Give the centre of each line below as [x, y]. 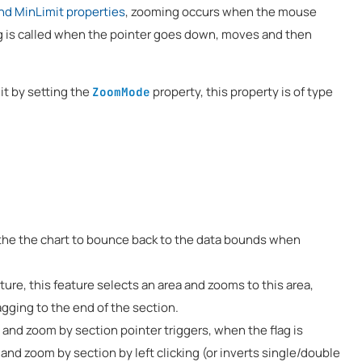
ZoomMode [121, 91]
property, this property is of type [242, 91]
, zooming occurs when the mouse [221, 11]
